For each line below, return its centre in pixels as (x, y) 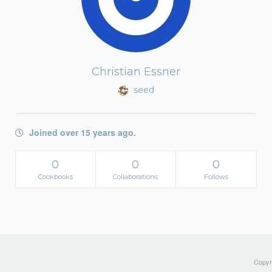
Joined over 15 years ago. (81, 132)
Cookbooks (55, 177)
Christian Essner (136, 72)
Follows (216, 177)
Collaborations (136, 177)
